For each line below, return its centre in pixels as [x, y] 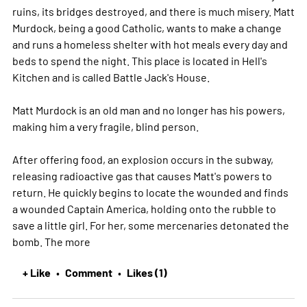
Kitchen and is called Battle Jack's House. [111, 76]
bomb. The [38, 241]
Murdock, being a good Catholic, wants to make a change [147, 27]
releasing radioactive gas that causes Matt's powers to [142, 175]
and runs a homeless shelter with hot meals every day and [150, 44]
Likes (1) [147, 272]
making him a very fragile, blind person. [105, 126]
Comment [88, 272]
